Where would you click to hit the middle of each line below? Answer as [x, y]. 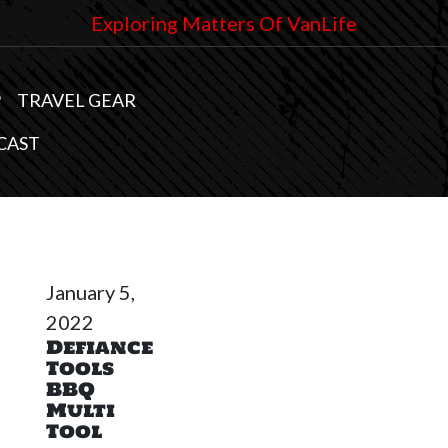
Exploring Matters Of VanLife [224, 23]
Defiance [99, 347]
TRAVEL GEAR [76, 100]
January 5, [90, 292]
